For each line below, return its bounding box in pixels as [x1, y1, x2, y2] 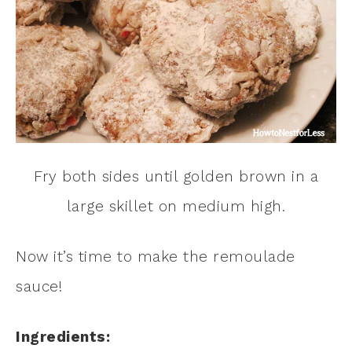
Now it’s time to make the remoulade [16, 247, 295, 266]
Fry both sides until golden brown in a [34, 167, 318, 185]
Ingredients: [16, 327, 110, 346]
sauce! [16, 277, 62, 295]
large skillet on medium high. [66, 196, 286, 215]
